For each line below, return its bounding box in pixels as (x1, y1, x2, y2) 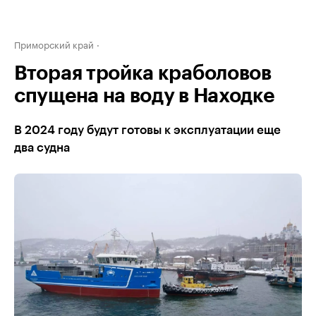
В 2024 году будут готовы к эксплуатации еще (14, 124, 281, 136)
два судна (14, 142, 70, 154)
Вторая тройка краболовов (14, 63, 272, 83)
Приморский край (14, 37, 94, 51)
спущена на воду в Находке (14, 86, 274, 106)
